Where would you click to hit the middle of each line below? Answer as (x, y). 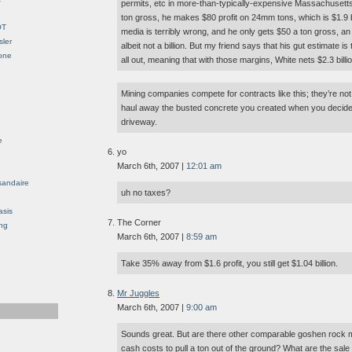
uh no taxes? (146, 193)
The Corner (139, 223)
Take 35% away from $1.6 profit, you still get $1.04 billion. (229, 264)
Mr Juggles (138, 293)
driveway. (139, 122)
